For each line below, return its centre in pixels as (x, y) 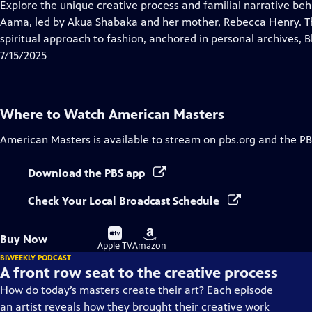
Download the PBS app (88, 173)
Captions (88, 38)
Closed (83, 21)
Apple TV (115, 246)
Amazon (149, 246)
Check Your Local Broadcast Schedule (125, 201)
